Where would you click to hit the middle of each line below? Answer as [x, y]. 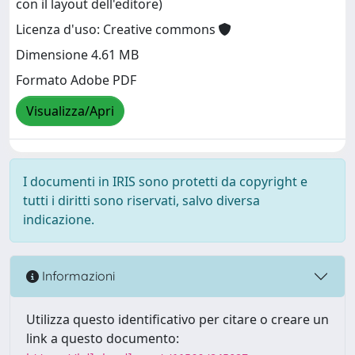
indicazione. [59, 219]
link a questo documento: [103, 338]
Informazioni [77, 276]
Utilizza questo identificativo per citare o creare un [177, 319]
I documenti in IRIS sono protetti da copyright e [165, 181]
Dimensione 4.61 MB [77, 55]
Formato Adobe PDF [76, 80]
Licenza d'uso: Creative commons [117, 30]
